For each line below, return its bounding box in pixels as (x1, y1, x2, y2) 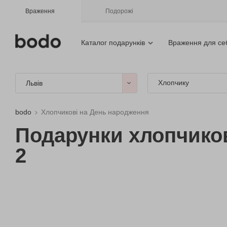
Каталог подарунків (81, 39, 145, 47)
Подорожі (105, 8, 133, 15)
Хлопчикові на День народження (41, 108, 149, 116)
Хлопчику (158, 79, 189, 87)
